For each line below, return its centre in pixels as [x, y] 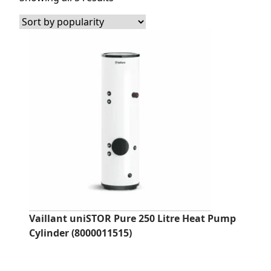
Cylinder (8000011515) [80, 233]
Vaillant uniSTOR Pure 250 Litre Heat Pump [132, 218]
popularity [137, 26]
